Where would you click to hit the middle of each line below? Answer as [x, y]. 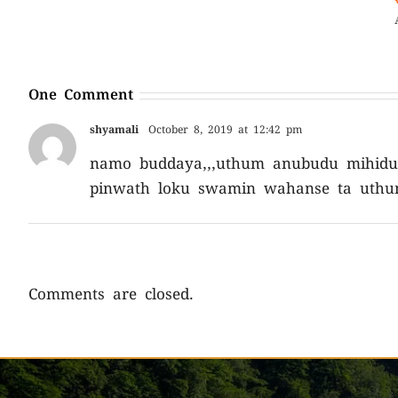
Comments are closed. [111, 294]
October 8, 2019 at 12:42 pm [223, 130]
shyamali [114, 130]
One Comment [81, 95]
